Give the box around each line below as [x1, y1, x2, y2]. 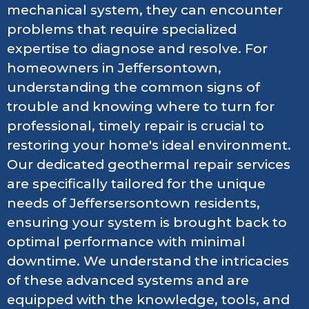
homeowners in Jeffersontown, [7, 59, 221, 76]
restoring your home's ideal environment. [7, 137, 291, 153]
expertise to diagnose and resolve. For [7, 40, 268, 57]
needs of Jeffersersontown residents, [7, 195, 260, 211]
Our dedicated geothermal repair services [7, 156, 290, 172]
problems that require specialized [7, 21, 237, 37]
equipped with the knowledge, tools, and [7, 291, 290, 308]
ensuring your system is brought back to [7, 214, 287, 230]
